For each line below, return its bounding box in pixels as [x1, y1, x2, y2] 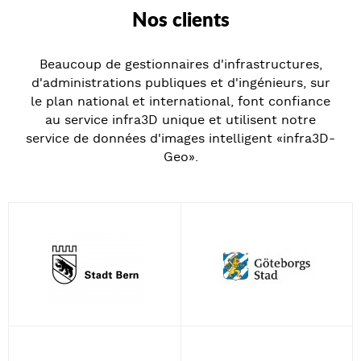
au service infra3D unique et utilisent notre [45, 111, 316, 127]
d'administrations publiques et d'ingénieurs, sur [31, 74, 330, 90]
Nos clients [131, 6, 230, 31]
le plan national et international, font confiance [31, 93, 330, 109]
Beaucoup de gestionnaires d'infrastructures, [39, 56, 322, 72]
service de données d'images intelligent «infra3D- [26, 130, 335, 146]
